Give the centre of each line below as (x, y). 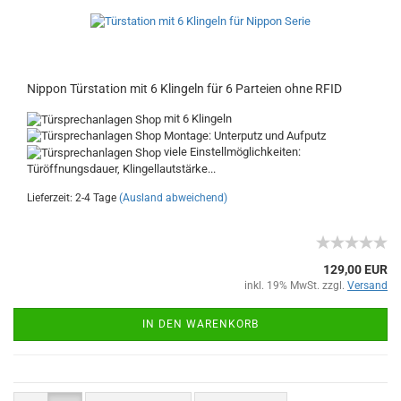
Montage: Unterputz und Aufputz (243, 135)
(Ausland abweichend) (173, 198)
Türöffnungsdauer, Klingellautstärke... (121, 169)
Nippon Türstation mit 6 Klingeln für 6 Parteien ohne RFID (184, 89)
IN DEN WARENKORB (200, 324)
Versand (367, 286)
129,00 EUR (355, 269)
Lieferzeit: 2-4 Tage (72, 198)
